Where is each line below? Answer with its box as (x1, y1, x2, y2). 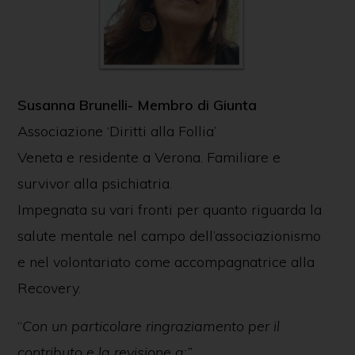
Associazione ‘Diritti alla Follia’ (17, 121, 216, 140)
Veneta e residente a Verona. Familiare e (17, 147, 281, 166)
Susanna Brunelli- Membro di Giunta (17, 95, 257, 114)
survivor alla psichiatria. (17, 174, 172, 193)
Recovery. (17, 278, 81, 297)
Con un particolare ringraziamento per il (21, 316, 280, 335)
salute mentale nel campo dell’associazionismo (17, 226, 321, 245)
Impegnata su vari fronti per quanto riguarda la (17, 200, 322, 219)
